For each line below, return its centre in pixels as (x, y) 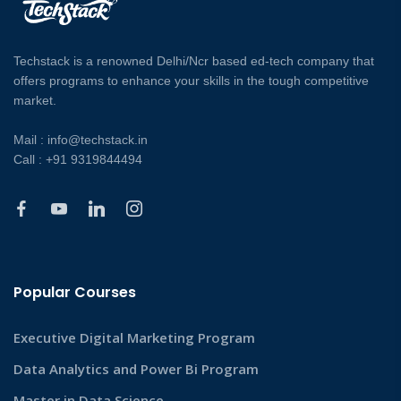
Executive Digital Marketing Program (134, 338)
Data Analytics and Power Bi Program (136, 369)
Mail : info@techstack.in (81, 140)
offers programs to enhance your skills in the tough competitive (191, 81)
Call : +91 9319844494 (78, 160)
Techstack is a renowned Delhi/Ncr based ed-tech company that (194, 61)
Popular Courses (75, 293)
